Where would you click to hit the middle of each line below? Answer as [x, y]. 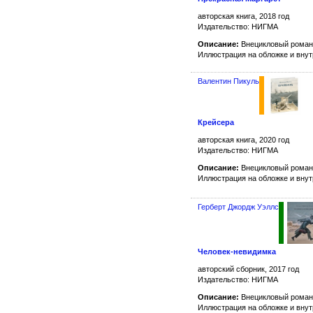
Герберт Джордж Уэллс [238, 206]
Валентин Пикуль [228, 81]
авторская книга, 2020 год [243, 140]
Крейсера [216, 123]
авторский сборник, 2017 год [248, 269]
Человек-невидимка [237, 251]
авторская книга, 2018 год [243, 16]
